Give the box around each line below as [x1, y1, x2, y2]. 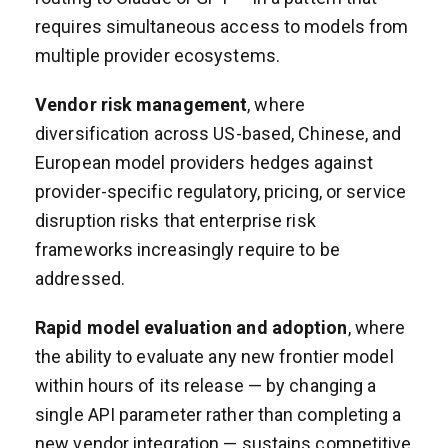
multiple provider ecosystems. [35, 44, 280, 66]
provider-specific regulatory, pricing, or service [35, 180, 406, 202]
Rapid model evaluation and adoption [35, 316, 348, 338]
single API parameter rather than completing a [35, 403, 402, 425]
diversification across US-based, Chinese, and [35, 122, 402, 144]
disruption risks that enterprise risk [35, 209, 316, 231]
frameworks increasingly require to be [35, 238, 340, 260]
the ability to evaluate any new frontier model [35, 345, 394, 367]
